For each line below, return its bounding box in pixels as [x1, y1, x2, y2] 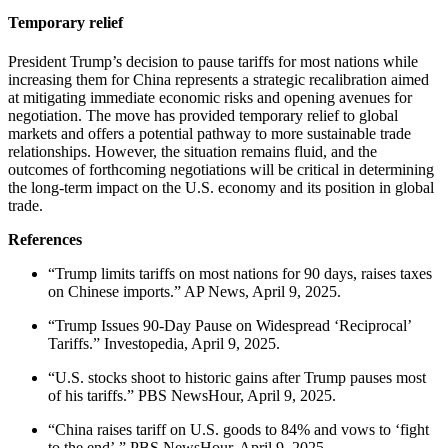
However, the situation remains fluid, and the [95, 143, 377, 161]
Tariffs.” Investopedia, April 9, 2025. [48, 335, 280, 353]
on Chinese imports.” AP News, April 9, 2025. [48, 283, 341, 301]
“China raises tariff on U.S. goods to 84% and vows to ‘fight [48, 421, 429, 439]
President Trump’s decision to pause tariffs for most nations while [8, 53, 418, 71]
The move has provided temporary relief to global [86, 107, 398, 125]
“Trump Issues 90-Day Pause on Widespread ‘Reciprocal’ [48, 317, 411, 335]
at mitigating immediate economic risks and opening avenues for [8, 89, 412, 107]
